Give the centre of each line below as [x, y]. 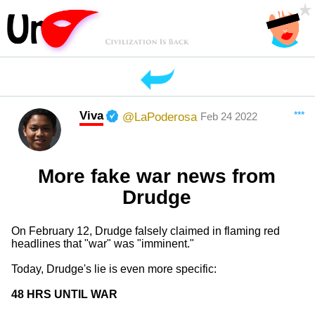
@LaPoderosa [160, 117]
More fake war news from [156, 176]
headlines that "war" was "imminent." [102, 244]
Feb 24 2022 [229, 117]
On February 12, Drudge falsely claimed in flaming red [145, 231]
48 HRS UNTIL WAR [64, 295]
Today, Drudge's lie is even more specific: [114, 269]
